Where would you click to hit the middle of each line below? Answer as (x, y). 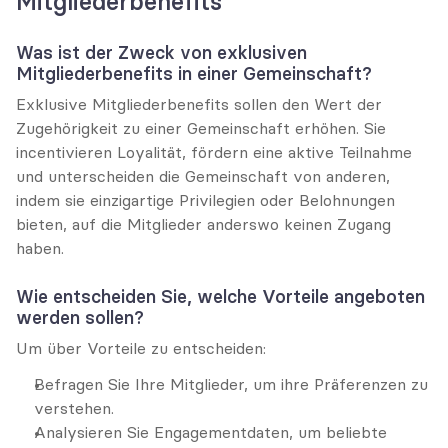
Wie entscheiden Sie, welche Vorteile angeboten (220, 296)
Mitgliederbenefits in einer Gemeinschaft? (194, 73)
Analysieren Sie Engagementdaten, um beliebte (210, 432)
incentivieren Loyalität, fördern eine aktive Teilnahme (214, 152)
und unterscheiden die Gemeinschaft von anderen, (203, 176)
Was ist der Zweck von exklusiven (161, 52)
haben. (40, 248)
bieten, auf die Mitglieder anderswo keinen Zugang (203, 224)
